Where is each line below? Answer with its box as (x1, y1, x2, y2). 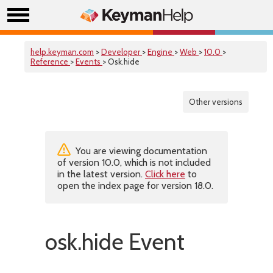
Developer (101, 47, 142, 57)
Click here (145, 168, 185, 180)
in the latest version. (57, 168, 145, 180)
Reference (30, 57, 70, 66)
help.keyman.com (30, 47, 94, 57)
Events (76, 57, 102, 66)
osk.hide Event (45, 228, 185, 255)
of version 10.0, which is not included (57, 157, 211, 168)
